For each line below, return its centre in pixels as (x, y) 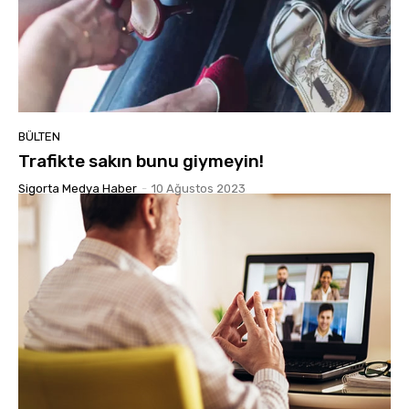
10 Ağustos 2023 (199, 188)
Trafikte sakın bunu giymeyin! (141, 161)
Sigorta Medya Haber (78, 188)
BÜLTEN (39, 136)
